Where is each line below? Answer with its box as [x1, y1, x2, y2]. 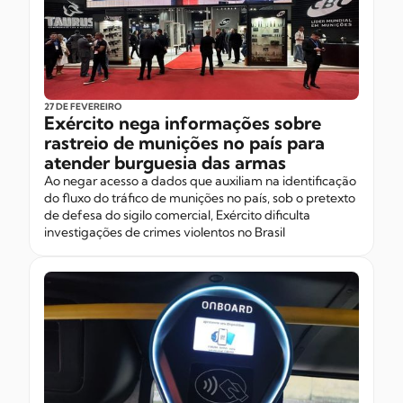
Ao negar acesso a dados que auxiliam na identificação [44, 173, 356, 190]
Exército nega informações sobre [44, 112, 321, 135]
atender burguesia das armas [44, 151, 286, 175]
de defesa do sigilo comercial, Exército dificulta [44, 207, 310, 224]
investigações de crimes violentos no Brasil [44, 224, 285, 241]
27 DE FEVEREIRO [44, 101, 121, 113]
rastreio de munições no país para [44, 131, 325, 155]
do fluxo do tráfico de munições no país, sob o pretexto [44, 190, 355, 207]
